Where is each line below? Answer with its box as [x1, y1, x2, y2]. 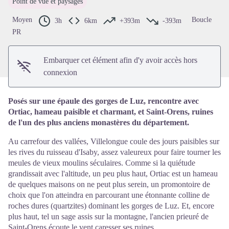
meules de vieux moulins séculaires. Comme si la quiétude [8, 158, 195, 167]
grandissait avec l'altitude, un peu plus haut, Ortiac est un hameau [8, 169, 218, 178]
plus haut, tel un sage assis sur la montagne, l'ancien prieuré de [8, 212, 209, 221]
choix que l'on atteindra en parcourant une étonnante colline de [8, 190, 210, 199]
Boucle [192, 15, 212, 24]
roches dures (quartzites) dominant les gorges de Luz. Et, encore [8, 201, 214, 210]
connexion [43, 67, 78, 77]
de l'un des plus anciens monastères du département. [8, 118, 189, 127]
